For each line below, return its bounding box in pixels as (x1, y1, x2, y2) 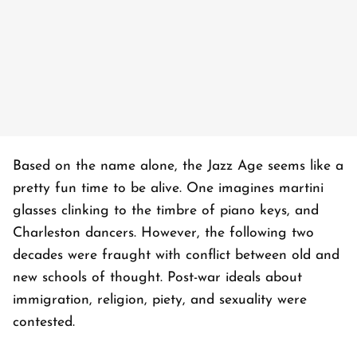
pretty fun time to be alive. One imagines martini (13, 182, 324, 196)
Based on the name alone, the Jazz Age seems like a (13, 159, 343, 174)
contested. (13, 316, 75, 330)
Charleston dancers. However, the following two (13, 226, 314, 241)
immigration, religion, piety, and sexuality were (13, 293, 307, 308)
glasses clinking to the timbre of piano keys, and (13, 204, 319, 218)
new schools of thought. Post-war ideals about (13, 271, 302, 285)
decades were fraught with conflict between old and (13, 249, 339, 263)
